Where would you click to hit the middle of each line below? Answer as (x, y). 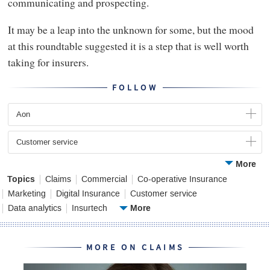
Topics (21, 179)
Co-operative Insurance (182, 179)
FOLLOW (135, 87)
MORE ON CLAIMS (135, 247)
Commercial (104, 179)
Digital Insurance (88, 193)
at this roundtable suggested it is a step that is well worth (128, 46)
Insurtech (89, 208)
